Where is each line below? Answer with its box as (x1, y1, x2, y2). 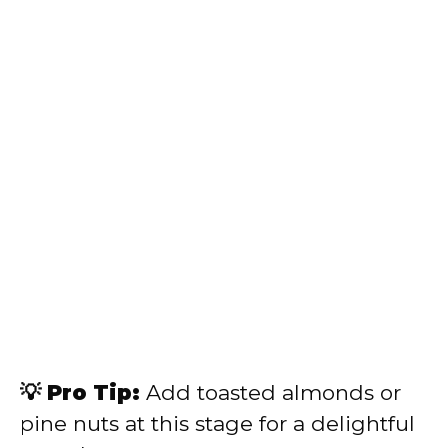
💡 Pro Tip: (20, 380, 140, 406)
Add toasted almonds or (140, 380, 401, 406)
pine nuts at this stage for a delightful (20, 411, 415, 437)
